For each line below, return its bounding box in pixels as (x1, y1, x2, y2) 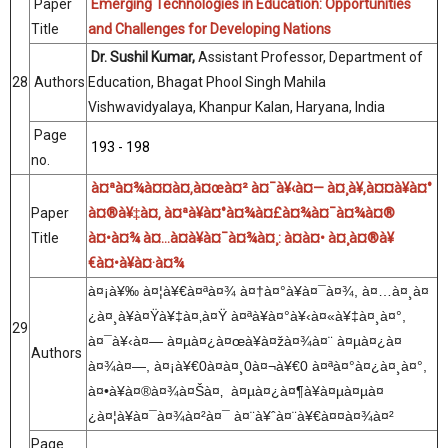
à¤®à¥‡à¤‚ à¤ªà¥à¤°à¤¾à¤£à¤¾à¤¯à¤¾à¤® (88, 205, 395, 221)
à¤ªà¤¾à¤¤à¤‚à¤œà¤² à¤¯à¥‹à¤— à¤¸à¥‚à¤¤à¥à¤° (91, 180, 432, 196)
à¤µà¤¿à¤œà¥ (167, 333, 261, 349)
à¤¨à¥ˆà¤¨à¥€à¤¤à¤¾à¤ (234, 408, 389, 424)
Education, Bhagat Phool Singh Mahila (88, 74, 326, 90)
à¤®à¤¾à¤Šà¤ (125, 383, 220, 399)
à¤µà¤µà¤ (320, 383, 384, 399)
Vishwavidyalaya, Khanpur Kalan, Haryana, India (88, 99, 385, 115)
